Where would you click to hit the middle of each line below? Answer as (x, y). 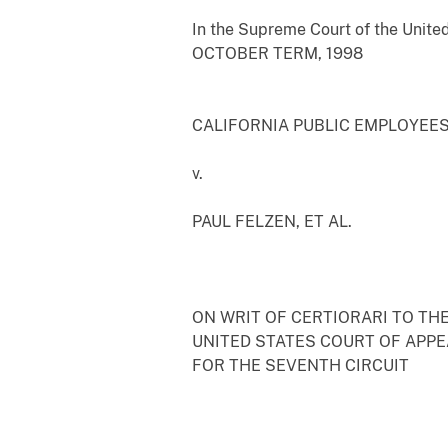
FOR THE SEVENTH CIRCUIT (300, 365)
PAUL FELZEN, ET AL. (272, 221)
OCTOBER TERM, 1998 (277, 53)
